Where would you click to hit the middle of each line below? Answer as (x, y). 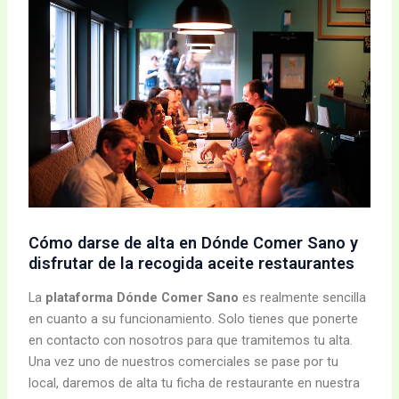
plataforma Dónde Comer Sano (142, 298)
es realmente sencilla (303, 298)
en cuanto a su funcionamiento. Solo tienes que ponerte (194, 319)
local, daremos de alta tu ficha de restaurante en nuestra (195, 383)
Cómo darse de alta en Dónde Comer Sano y (194, 242)
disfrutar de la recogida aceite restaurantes (192, 263)
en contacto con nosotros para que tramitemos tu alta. (191, 341)
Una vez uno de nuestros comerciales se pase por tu (184, 362)
